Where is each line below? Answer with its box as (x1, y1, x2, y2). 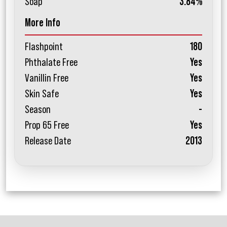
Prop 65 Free (25, 120, 69, 131)
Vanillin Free (25, 72, 68, 84)
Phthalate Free (25, 57, 78, 68)
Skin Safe (25, 88, 59, 100)
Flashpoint (25, 41, 63, 53)
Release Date (25, 135, 71, 147)
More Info (25, 17, 60, 29)
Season (25, 104, 51, 116)
